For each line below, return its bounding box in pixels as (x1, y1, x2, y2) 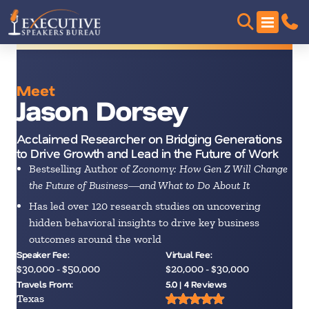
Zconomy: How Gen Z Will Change (132, 162, 288, 175)
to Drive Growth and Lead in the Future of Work (17, 145, 278, 161)
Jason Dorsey (17, 92, 188, 128)
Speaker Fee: (17, 248, 70, 260)
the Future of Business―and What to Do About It (29, 179, 250, 192)
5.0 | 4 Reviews (166, 278, 227, 290)
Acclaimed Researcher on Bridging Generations (17, 130, 282, 147)
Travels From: (17, 278, 73, 290)
